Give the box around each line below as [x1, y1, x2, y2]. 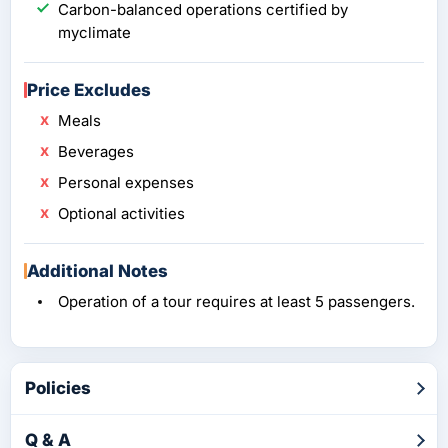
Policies [25, 378, 91, 399]
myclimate [58, 22, 131, 42]
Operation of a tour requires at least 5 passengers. [58, 291, 415, 311]
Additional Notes [27, 260, 168, 281]
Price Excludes [27, 79, 151, 100]
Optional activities [58, 203, 185, 223]
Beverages [58, 141, 134, 161]
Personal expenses [58, 172, 194, 192]
